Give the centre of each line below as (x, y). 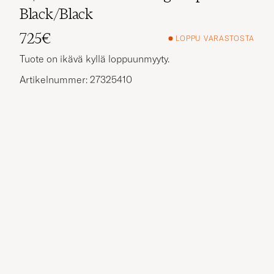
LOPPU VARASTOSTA (215, 39)
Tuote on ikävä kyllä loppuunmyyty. (94, 58)
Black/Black (56, 13)
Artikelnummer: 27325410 (76, 79)
